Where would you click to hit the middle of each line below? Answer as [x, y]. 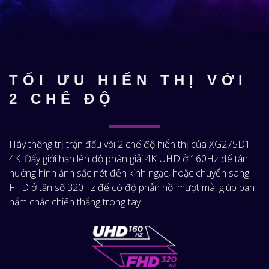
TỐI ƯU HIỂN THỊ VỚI [128, 80]
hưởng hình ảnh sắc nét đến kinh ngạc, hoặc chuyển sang [129, 173]
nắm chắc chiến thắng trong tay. [76, 202]
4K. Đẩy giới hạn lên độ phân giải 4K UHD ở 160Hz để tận [128, 159]
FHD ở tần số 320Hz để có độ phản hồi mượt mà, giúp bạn [132, 188]
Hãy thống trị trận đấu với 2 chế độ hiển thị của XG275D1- [131, 144]
